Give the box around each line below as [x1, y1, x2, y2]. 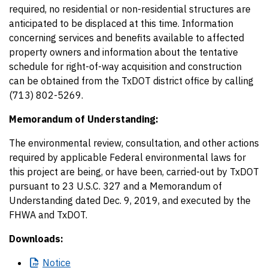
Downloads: [9, 233, 63, 245]
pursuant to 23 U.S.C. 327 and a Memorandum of [9, 180, 222, 192]
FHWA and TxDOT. [9, 209, 87, 221]
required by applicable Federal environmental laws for [9, 151, 246, 163]
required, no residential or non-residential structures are [9, 3, 251, 15]
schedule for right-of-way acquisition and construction [9, 60, 242, 72]
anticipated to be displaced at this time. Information [9, 17, 233, 29]
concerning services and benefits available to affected [9, 32, 244, 44]
